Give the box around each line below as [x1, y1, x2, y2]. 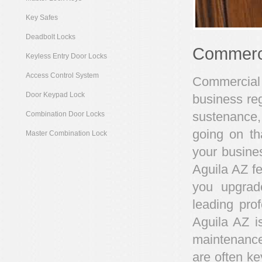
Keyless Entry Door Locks [25, 52, 107, 60]
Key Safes [25, 13, 58, 21]
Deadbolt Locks [25, 33, 75, 40]
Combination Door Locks [25, 110, 105, 118]
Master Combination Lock [25, 129, 107, 137]
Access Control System [25, 71, 99, 79]
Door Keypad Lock [25, 91, 85, 98]
